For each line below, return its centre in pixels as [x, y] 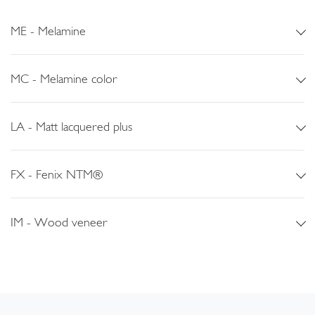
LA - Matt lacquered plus [71, 126]
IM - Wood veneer [59, 221]
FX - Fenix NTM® [57, 174]
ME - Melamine [48, 30]
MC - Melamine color [64, 78]
